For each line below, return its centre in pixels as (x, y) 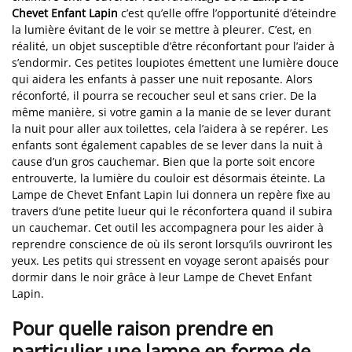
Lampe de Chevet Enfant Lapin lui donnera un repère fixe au (171, 194)
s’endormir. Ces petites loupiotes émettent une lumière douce (175, 62)
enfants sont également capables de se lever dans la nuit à (167, 145)
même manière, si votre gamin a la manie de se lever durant (171, 112)
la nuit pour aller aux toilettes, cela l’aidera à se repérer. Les (170, 128)
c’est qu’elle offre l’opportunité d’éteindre (227, 13)
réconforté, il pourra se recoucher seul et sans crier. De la (164, 95)
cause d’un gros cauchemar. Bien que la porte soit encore (163, 161)
